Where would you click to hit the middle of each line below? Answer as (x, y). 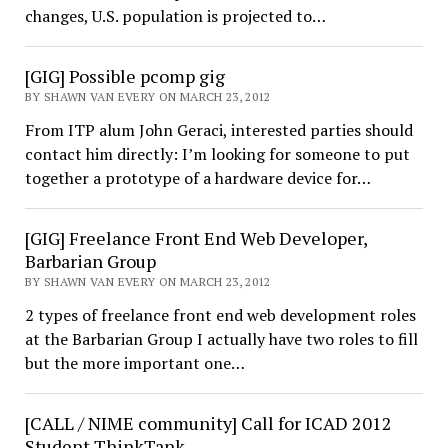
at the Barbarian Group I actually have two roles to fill (221, 339)
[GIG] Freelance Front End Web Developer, (195, 238)
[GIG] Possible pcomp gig (124, 76)
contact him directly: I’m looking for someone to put (217, 154)
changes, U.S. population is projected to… (175, 16)
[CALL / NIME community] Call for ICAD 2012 (208, 423)
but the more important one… (134, 363)
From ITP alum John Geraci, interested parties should (218, 130)
